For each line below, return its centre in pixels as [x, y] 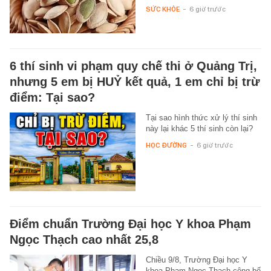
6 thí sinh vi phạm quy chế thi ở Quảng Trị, [133, 66]
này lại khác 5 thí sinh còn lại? [199, 128]
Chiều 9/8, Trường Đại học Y [196, 260]
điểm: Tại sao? [52, 97]
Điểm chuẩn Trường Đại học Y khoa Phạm [130, 224]
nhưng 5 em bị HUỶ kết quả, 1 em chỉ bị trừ [135, 81]
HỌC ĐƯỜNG [166, 145]
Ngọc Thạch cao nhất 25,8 [84, 239]
